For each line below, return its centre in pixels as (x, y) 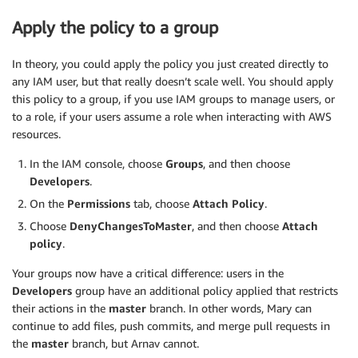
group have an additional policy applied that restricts (205, 290)
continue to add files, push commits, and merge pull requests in (171, 325)
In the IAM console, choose (97, 163)
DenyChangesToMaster (131, 225)
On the (48, 203)
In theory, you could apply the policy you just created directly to (170, 63)
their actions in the (60, 308)
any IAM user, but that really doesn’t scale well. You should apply (173, 81)
